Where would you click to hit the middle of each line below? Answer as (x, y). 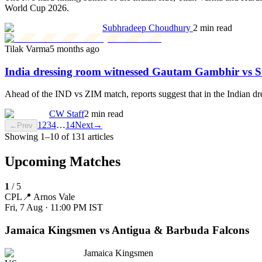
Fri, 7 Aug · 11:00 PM (46, 208)
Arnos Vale (54, 197)
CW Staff (67, 114)
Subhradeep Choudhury (148, 27)
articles (101, 137)
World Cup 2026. (37, 8)
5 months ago (75, 49)
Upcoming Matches (63, 162)
